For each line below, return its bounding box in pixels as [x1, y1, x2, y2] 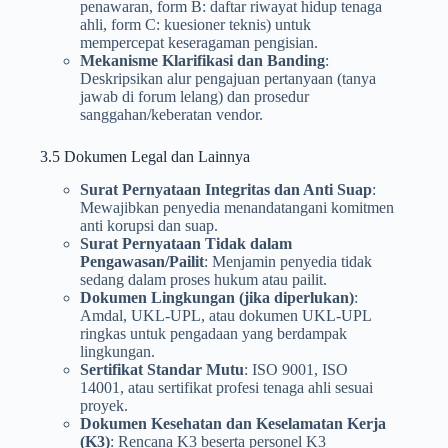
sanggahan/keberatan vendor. [80, 106, 263, 124]
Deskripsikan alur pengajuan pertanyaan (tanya [80, 70, 376, 88]
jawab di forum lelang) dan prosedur [80, 88, 309, 106]
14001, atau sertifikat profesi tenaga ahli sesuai [80, 379, 373, 397]
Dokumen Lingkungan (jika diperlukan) [80, 289, 354, 307]
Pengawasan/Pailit [80, 253, 204, 271]
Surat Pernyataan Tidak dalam [80, 235, 292, 253]
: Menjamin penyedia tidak [204, 253, 372, 271]
